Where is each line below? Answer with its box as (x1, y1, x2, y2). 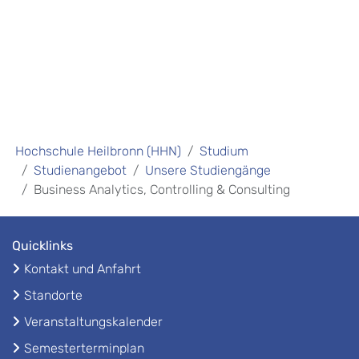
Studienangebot (34, 163, 127, 179)
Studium (200, 143, 248, 159)
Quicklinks (12, 238, 73, 254)
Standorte (24, 288, 83, 304)
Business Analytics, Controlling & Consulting (34, 182, 290, 198)
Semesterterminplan (24, 341, 144, 357)
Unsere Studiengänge (145, 163, 271, 179)
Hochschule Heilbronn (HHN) (15, 143, 181, 159)
